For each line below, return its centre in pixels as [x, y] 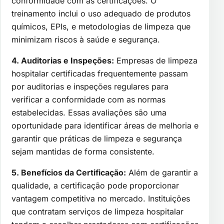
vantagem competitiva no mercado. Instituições [101, 199]
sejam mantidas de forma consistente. [83, 152]
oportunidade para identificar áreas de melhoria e [105, 126]
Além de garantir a [162, 173]
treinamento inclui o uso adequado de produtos [101, 14]
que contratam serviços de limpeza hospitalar [97, 212]
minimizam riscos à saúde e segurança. [86, 40]
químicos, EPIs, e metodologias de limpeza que [101, 27]
